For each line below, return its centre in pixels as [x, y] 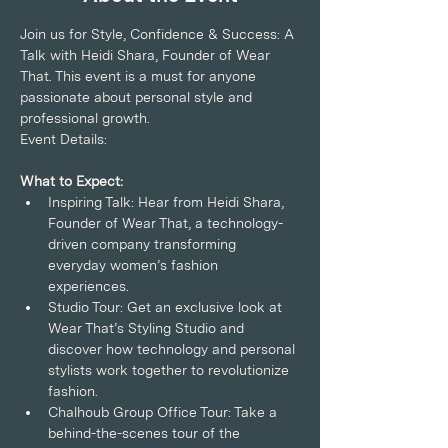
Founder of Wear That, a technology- [165, 223]
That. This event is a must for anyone [140, 76]
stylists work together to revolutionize [170, 370]
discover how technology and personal [173, 349]
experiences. [88, 286]
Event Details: [63, 139]
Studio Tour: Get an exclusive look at [167, 307]
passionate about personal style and [138, 97]
